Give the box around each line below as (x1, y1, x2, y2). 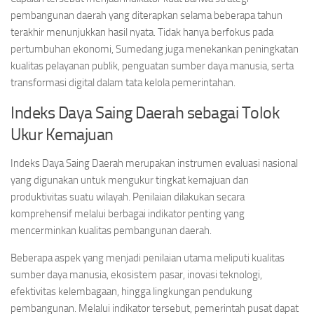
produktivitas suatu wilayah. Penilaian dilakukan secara (11, 191, 245, 203)
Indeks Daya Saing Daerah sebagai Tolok (11, 102, 279, 123)
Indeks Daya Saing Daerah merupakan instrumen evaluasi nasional (11, 157, 298, 170)
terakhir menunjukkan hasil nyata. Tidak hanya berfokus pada (11, 26, 273, 39)
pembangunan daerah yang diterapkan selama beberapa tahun (11, 9, 282, 22)
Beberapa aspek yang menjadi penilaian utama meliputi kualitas (11, 252, 285, 264)
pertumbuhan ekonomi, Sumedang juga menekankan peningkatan (11, 43, 299, 55)
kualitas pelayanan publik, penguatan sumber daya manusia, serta (11, 60, 294, 72)
